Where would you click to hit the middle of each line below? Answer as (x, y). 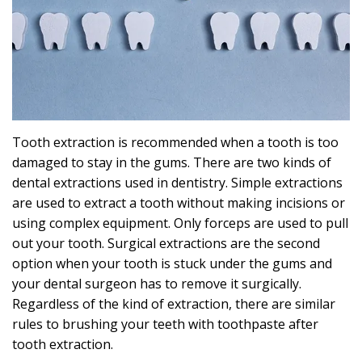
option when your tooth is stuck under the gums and (172, 264)
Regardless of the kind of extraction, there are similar (174, 304)
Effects (69, 14)
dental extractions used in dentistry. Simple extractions (177, 183)
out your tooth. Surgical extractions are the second (166, 244)
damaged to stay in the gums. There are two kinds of (172, 163)
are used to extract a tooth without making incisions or (179, 203)
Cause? (71, 143)
